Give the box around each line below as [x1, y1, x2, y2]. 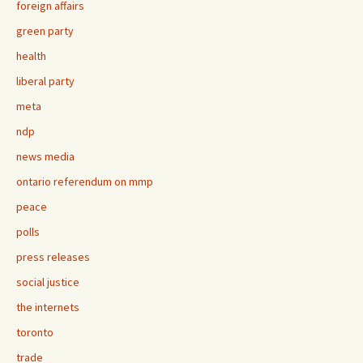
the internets [16, 300, 79, 314]
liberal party [16, 74, 75, 88]
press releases [16, 250, 90, 264]
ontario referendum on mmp [16, 174, 153, 189]
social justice [16, 275, 79, 289]
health [16, 49, 46, 63]
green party [16, 23, 74, 38]
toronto [16, 325, 53, 340]
